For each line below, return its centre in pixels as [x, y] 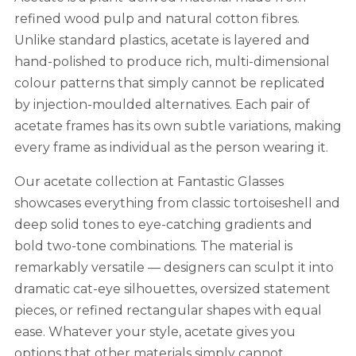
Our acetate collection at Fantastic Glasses [149, 181]
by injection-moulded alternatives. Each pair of [162, 104]
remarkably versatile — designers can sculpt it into [174, 267]
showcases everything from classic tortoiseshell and [177, 203]
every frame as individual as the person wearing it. [171, 147]
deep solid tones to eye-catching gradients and [163, 224]
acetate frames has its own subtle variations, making [178, 126]
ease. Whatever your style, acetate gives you [155, 331]
